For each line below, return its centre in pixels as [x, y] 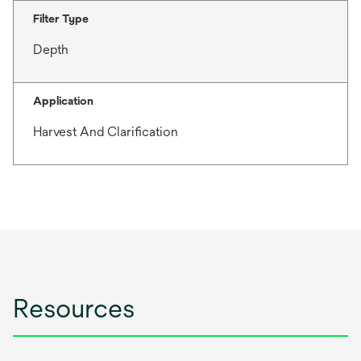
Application [63, 100]
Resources [74, 308]
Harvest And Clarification [106, 131]
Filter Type [61, 18]
